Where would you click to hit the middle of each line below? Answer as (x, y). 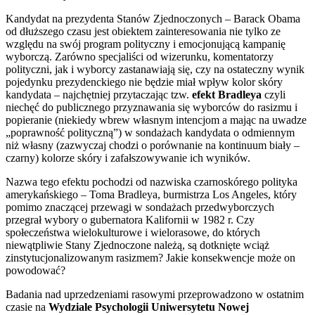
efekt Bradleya (227, 94)
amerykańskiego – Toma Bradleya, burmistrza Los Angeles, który (151, 194)
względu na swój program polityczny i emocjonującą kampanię (146, 44)
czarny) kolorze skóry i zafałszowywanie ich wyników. (128, 157)
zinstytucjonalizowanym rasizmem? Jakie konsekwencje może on (150, 257)
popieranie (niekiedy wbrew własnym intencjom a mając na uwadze (156, 120)
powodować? (36, 270)
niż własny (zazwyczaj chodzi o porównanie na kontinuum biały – (153, 145)
